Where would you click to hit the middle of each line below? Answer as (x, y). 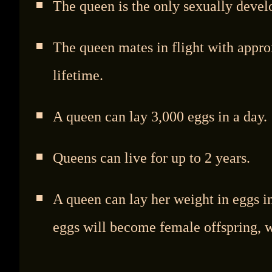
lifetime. (78, 75)
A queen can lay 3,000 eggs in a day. (160, 116)
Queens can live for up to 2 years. (151, 157)
